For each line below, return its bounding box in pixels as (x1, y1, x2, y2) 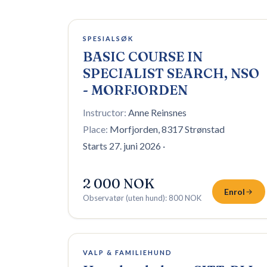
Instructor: (83, 107, 126, 118)
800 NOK (169, 193, 201, 203)
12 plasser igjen (83, 244, 134, 253)
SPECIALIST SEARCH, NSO (83, 65, 259, 82)
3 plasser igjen (83, 30, 130, 39)
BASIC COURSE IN (83, 48, 203, 65)
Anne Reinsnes (128, 107, 187, 118)
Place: (83, 123, 108, 135)
